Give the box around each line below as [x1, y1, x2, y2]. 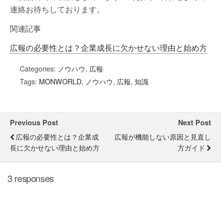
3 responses [7, 172, 54, 185]
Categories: [20, 63, 58, 74]
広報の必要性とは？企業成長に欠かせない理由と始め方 [10, 42, 207, 54]
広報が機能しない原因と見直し [114, 131, 211, 142]
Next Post [178, 117, 211, 128]
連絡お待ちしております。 [10, 3, 105, 15]
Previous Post [10, 117, 58, 128]
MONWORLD [39, 76, 81, 87]
